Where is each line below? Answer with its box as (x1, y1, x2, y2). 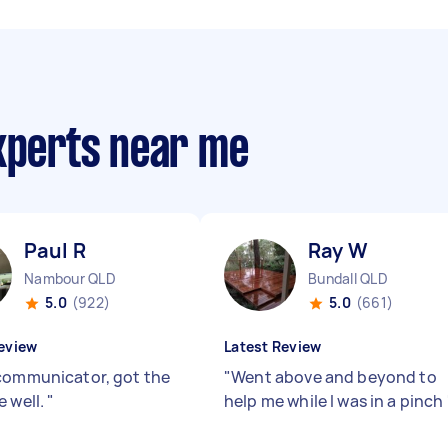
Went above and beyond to (231, 366, 437, 388)
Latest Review (224, 337, 322, 356)
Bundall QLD (308, 269, 388, 288)
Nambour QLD (24, 269, 116, 288)
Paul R (24, 237, 86, 264)
